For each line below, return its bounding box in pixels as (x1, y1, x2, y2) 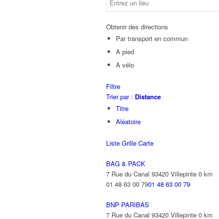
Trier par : (106, 92, 135, 101)
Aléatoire (116, 117, 141, 126)
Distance (135, 92, 161, 101)
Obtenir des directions (106, 22, 168, 31)
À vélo (116, 60, 134, 69)
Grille (122, 138, 136, 148)
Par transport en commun (116, 34, 188, 43)
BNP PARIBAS (106, 200, 149, 209)
